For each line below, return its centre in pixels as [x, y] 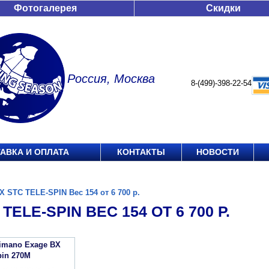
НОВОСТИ [218, 152]
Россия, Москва [111, 79]
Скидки [223, 8]
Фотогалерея [45, 8]
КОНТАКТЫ [141, 152]
